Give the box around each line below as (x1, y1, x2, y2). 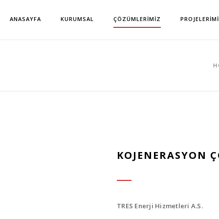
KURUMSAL (61, 15, 94, 22)
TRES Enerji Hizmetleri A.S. (117, 201, 203, 210)
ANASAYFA (10, 15, 41, 22)
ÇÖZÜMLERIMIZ (113, 15, 161, 22)
